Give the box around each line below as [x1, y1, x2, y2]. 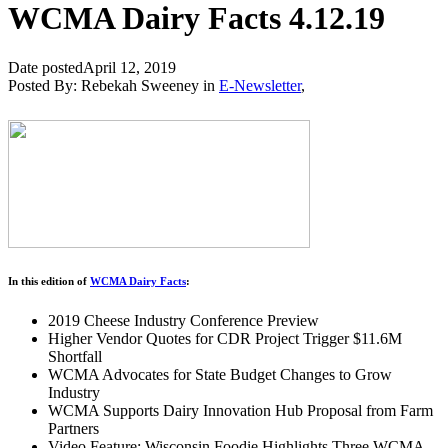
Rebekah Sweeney [81, 76, 199, 94]
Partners [48, 419, 99, 437]
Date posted [8, 58, 83, 76]
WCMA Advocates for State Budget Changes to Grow [48, 365, 392, 383]
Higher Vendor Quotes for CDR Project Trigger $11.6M [48, 329, 402, 347]
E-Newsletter [219, 76, 301, 94]
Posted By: [8, 76, 81, 94]
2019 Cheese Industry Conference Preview [48, 311, 319, 329]
